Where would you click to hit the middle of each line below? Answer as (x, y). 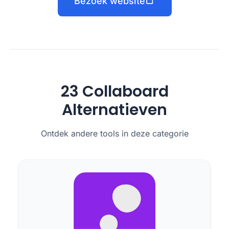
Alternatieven (114, 110)
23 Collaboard (114, 91)
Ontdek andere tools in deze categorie (114, 133)
